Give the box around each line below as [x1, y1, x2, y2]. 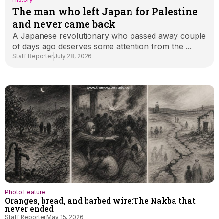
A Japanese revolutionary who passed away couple [12, 31, 206, 41]
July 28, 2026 [54, 52, 92, 60]
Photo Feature [5, 188, 45, 196]
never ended [5, 203, 54, 214]
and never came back [12, 18, 116, 30]
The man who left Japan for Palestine [12, 5, 197, 18]
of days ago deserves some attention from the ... [12, 42, 192, 51]
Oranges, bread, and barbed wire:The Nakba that [5, 196, 196, 206]
